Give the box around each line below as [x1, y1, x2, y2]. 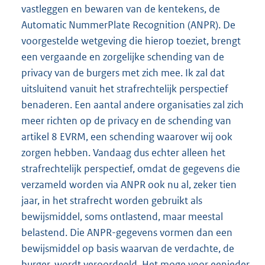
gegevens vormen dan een [116, 225, 232, 239]
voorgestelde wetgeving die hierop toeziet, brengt [21, 34, 241, 47]
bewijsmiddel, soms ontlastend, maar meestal [21, 209, 223, 223]
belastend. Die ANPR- [21, 225, 116, 239]
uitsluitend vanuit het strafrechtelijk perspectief [21, 82, 228, 95]
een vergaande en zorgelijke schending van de [21, 50, 224, 63]
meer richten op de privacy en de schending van [21, 114, 231, 127]
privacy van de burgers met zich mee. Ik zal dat [21, 66, 225, 79]
